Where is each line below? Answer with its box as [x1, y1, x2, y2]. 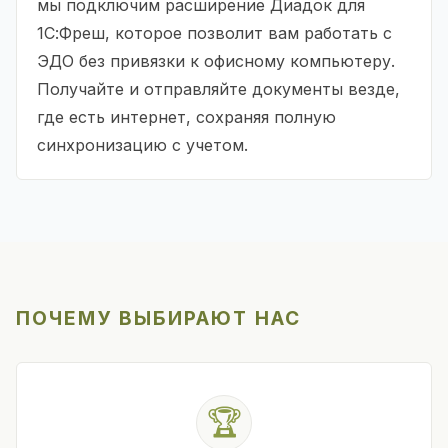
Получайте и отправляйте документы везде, [37, 78, 400, 99]
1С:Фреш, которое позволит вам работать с [37, 22, 392, 43]
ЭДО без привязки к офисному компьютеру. [37, 50, 395, 71]
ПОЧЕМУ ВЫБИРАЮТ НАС [16, 305, 301, 330]
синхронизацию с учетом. [37, 134, 248, 155]
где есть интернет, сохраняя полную [37, 106, 336, 127]
